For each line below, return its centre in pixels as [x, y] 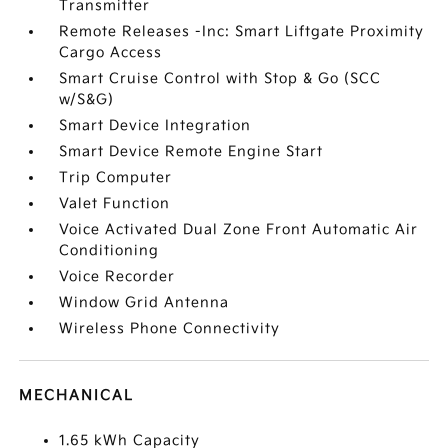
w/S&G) [87, 99]
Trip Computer [116, 177]
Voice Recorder [117, 276]
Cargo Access [111, 52]
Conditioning [109, 250]
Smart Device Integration [155, 125]
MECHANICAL [77, 395]
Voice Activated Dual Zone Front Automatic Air [239, 229]
